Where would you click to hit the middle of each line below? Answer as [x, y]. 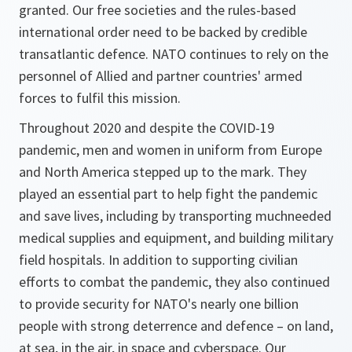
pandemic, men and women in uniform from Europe [170, 149]
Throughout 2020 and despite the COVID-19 [147, 127]
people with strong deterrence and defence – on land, [176, 325]
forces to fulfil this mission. [100, 97]
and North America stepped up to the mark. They [163, 171]
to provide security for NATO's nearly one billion [159, 303]
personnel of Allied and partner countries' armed [161, 75]
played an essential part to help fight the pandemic [168, 193]
